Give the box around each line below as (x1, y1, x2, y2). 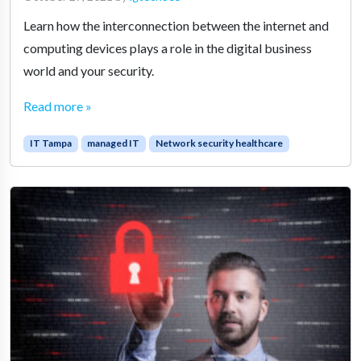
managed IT (87, 137, 140, 150)
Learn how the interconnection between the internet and (23, 18, 329, 34)
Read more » (23, 98, 92, 114)
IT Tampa (29, 137, 72, 150)
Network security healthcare (155, 137, 283, 150)
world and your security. (23, 63, 154, 79)
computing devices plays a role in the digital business (23, 40, 312, 56)
